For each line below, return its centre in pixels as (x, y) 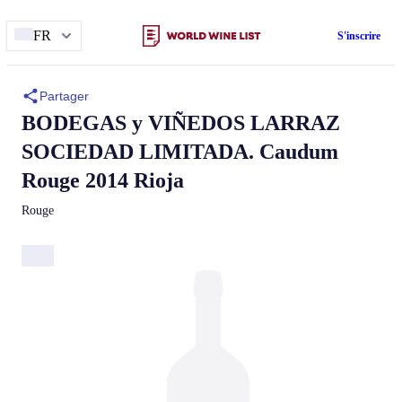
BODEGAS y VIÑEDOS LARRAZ (181, 123)
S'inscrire (359, 36)
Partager (64, 96)
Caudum (299, 152)
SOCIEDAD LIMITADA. (138, 152)
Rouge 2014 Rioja (103, 180)
